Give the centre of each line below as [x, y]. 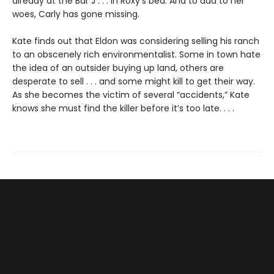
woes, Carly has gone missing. [76, 14]
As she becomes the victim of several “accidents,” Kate [131, 95]
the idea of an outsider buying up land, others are [118, 68]
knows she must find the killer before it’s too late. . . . [123, 109]
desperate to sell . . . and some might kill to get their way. [134, 82]
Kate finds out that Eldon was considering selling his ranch [136, 41]
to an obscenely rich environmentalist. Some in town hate [136, 55]
